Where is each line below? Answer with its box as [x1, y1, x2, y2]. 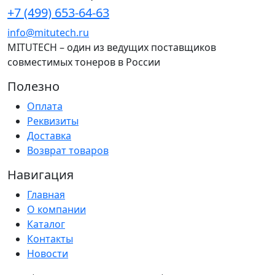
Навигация [7, 166, 74, 183]
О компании [27, 202, 86, 216]
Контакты [27, 231, 73, 246]
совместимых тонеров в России [7, 55, 160, 69]
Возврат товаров [27, 143, 109, 157]
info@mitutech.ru [7, 25, 89, 39]
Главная [27, 187, 65, 201]
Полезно [7, 77, 60, 95]
